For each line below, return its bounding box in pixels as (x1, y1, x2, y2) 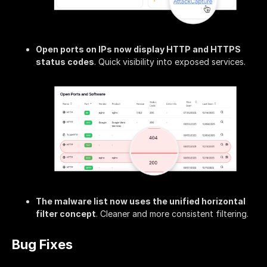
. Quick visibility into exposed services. (94, 56, 246, 67)
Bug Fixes (12, 237, 73, 253)
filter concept (36, 208, 96, 219)
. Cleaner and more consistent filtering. (96, 208, 249, 219)
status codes (36, 56, 94, 67)
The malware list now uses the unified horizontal (36, 195, 246, 206)
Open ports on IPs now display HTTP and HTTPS (36, 44, 241, 54)
